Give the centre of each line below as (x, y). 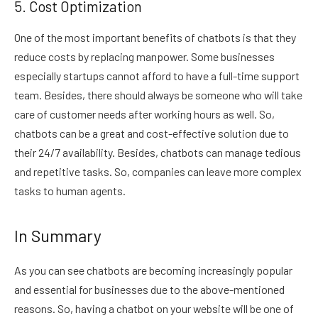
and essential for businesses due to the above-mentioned (149, 290)
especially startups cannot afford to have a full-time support (157, 76)
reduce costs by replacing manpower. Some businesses (144, 57)
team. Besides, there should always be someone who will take (158, 95)
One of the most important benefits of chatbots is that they (155, 38)
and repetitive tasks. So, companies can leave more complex (158, 172)
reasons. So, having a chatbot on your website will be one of (154, 309)
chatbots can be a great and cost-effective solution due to (152, 133)
